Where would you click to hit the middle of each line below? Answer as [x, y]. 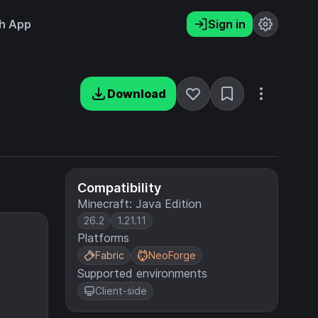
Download [137, 94]
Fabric [110, 255]
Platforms [103, 238]
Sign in [227, 24]
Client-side [121, 291]
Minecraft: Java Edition [139, 204]
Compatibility [119, 188]
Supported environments [142, 273]
